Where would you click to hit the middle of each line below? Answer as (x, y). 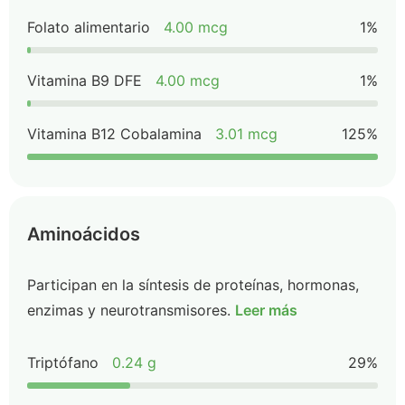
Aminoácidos (84, 234)
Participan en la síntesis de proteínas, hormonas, (193, 285)
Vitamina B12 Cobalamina (114, 134)
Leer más (266, 310)
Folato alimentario (89, 27)
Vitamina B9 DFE (85, 80)
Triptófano (63, 363)
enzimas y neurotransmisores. (129, 310)
